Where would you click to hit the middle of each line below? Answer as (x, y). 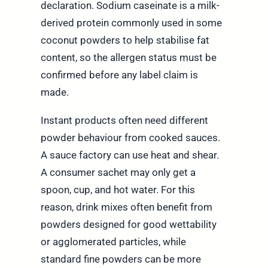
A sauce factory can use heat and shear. (130, 155)
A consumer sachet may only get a (118, 173)
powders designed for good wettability (128, 225)
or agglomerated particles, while (113, 242)
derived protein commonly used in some (131, 23)
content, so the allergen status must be (128, 58)
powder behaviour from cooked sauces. (130, 138)
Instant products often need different (124, 121)
